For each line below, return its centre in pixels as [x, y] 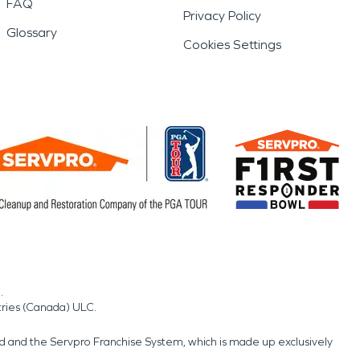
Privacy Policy [222, 15]
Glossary [32, 33]
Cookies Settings [232, 44]
